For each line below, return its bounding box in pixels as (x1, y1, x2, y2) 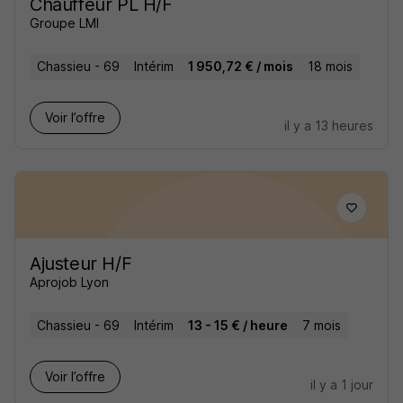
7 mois (302, 318, 341, 333)
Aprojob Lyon (30, 274, 109, 290)
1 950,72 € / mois (188, 58, 293, 74)
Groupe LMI (30, 15, 99, 31)
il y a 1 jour (310, 377, 373, 392)
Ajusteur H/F (30, 253, 132, 274)
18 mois (308, 58, 353, 74)
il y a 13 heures (284, 118, 373, 133)
